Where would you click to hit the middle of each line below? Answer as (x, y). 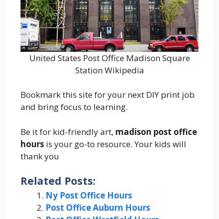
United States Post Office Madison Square (109, 58)
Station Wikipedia (109, 70)
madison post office (156, 131)
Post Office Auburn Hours (98, 208)
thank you (40, 156)
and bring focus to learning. (74, 107)
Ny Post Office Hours (89, 196)
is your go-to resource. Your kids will (115, 144)
